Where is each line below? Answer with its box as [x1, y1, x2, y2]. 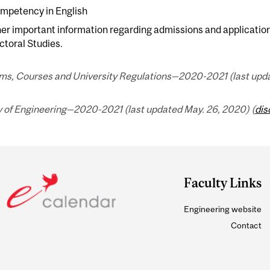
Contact [230, 221, 262, 231]
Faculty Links [183, 175, 262, 190]
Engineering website [183, 204, 262, 215]
